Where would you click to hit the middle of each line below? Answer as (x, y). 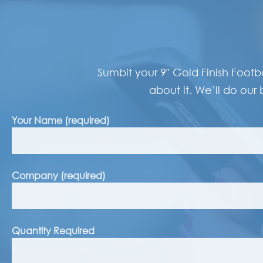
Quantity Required (53, 231)
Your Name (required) (61, 121)
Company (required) (59, 176)
